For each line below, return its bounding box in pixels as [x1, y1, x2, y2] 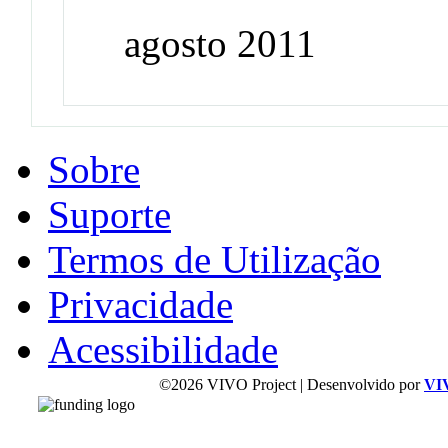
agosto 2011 [124, 21, 317, 65]
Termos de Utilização [48, 237, 381, 281]
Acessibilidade [48, 327, 278, 371]
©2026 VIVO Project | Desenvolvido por [159, 375, 424, 393]
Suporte [48, 192, 171, 236]
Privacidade [48, 282, 233, 326]
